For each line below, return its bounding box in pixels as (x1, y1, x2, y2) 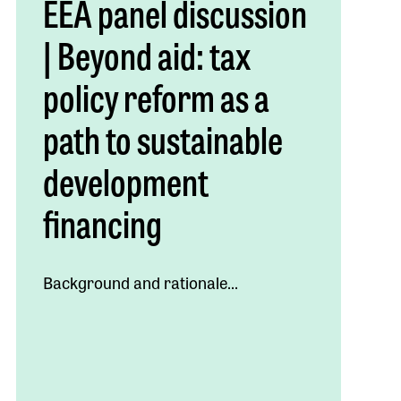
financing (42, 195, 162, 249)
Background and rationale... (42, 269, 238, 294)
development (42, 153, 209, 207)
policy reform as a (42, 69, 269, 123)
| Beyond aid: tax (42, 27, 251, 81)
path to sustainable (42, 111, 283, 165)
